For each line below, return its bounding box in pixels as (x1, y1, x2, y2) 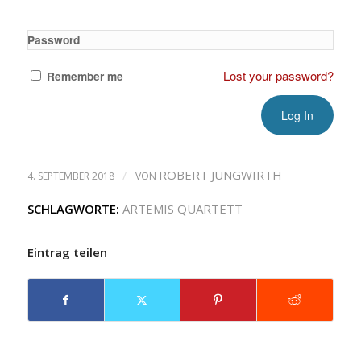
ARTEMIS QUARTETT (122, 201, 243, 217)
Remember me (46, 68, 123, 84)
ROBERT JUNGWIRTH (158, 167, 282, 183)
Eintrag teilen (27, 244, 107, 260)
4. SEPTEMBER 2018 (27, 169, 114, 183)
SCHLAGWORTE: (27, 201, 119, 217)
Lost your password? (223, 67, 334, 84)
